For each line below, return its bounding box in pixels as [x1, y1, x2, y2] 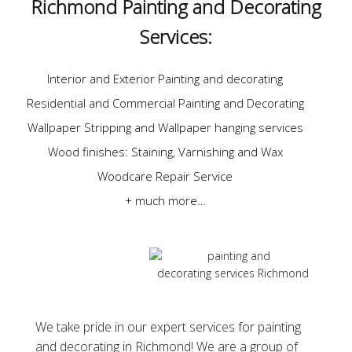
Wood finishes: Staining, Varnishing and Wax [47, 144, 283, 160]
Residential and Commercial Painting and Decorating [26, 95, 304, 112]
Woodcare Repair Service [97, 168, 233, 185]
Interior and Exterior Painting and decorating [47, 71, 284, 87]
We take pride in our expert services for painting [35, 318, 301, 336]
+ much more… [124, 192, 206, 209]
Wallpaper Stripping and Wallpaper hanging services [27, 119, 303, 136]
